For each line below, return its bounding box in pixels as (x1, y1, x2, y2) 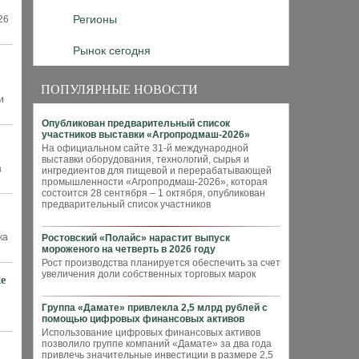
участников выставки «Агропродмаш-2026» (42, 129, 250, 140)
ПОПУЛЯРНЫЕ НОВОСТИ (41, 83, 198, 96)
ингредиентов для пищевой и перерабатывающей (42, 165, 272, 176)
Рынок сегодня (73, 44, 151, 57)
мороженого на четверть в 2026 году (42, 244, 216, 255)
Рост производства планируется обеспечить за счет (42, 257, 280, 268)
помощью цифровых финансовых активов (42, 313, 244, 325)
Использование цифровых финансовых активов (42, 327, 260, 338)
